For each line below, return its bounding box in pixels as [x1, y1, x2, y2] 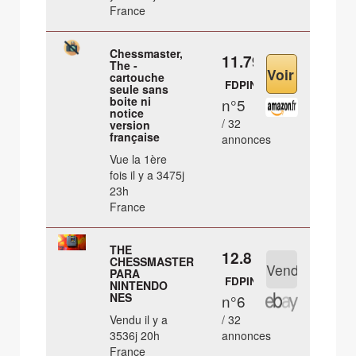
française [110, 129, 161, 145]
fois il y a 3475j [110, 167, 185, 184]
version [110, 117, 151, 133]
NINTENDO [110, 277, 168, 294]
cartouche [110, 69, 165, 86]
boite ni [110, 93, 152, 110]
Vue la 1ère [110, 151, 168, 168]
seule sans [110, 81, 169, 98]
